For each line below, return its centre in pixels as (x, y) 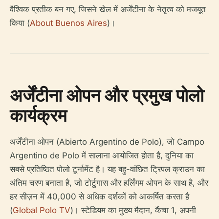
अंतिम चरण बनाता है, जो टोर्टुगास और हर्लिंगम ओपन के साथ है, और (109, 183)
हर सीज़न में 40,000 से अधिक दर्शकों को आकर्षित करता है (99, 197)
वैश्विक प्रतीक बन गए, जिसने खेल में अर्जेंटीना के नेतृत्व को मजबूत (108, 10)
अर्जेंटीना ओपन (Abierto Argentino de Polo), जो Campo (107, 142)
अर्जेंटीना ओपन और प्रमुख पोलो (107, 95)
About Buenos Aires (68, 23)
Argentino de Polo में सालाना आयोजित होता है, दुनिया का (102, 156)
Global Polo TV (42, 210)
